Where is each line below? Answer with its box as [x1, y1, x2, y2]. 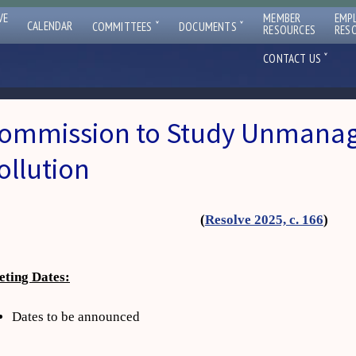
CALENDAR [27, 18, 73, 33]
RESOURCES [263, 22, 316, 37]
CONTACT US [263, 51, 324, 66]
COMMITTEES [91, 19, 155, 34]
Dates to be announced [12, 309, 140, 324]
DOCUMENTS [179, 19, 240, 34]
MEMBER [263, 10, 301, 25]
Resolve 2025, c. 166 [204, 212, 323, 227]
